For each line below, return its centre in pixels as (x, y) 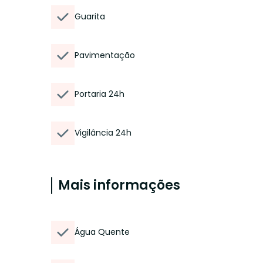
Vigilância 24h (103, 133)
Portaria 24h (100, 94)
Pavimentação (105, 55)
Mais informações (119, 185)
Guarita (90, 16)
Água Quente (102, 232)
